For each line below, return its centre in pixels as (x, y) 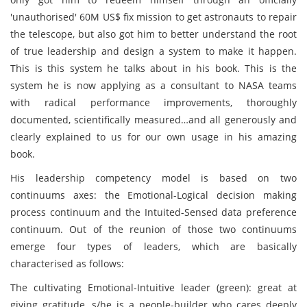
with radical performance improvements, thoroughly (153, 102)
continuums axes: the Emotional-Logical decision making (153, 195)
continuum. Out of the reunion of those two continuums (153, 229)
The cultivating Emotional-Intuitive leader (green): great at (153, 287)
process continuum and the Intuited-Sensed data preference (153, 212)
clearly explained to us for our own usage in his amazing (153, 137)
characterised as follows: (67, 263)
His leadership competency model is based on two (153, 178)
